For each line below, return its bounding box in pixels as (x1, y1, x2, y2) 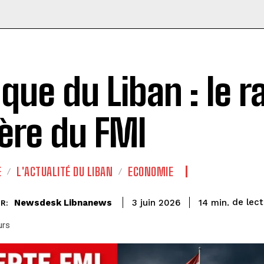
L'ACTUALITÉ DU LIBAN (16, 164, 113, 179)
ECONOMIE (128, 164, 173, 179)
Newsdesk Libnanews (14, 197, 112, 208)
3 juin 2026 (132, 197, 180, 209)
